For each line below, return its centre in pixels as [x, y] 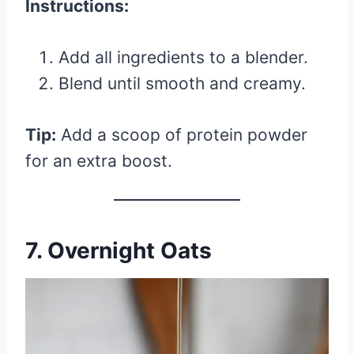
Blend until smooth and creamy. [182, 83]
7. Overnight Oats [119, 250]
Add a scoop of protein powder [182, 134]
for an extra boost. [99, 160]
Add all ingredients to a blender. [183, 57]
